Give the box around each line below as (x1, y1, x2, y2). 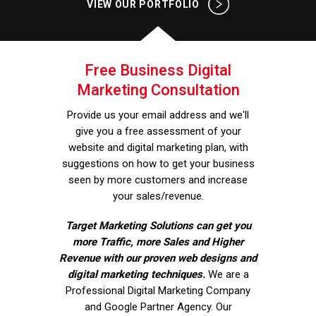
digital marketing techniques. (67, 268, 205, 281)
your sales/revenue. (112, 190, 204, 202)
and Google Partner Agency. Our (84, 300, 232, 313)
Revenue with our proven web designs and (59, 252, 257, 265)
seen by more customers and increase (68, 174, 248, 186)
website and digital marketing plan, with (68, 141, 248, 154)
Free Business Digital (85, 61, 231, 79)
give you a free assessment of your (75, 125, 241, 138)
